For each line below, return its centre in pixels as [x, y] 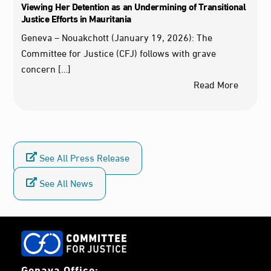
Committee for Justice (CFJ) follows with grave [118, 52]
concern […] [46, 68]
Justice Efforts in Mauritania [76, 18]
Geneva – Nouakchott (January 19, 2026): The [116, 36]
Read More [216, 83]
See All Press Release [83, 157]
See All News [65, 182]
